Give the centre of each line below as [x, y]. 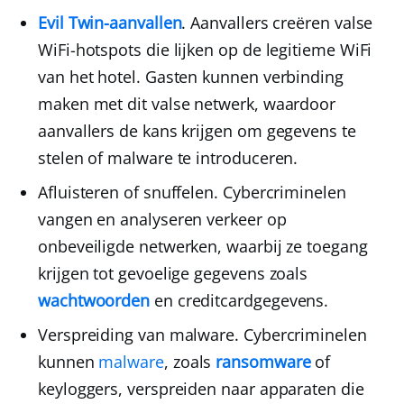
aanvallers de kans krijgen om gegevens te [197, 131]
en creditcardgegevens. [239, 301]
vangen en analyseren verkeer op [162, 220]
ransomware [263, 362]
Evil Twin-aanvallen [110, 23]
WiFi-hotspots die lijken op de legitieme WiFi [205, 50]
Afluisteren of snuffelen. [128, 193]
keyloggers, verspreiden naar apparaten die [201, 389]
